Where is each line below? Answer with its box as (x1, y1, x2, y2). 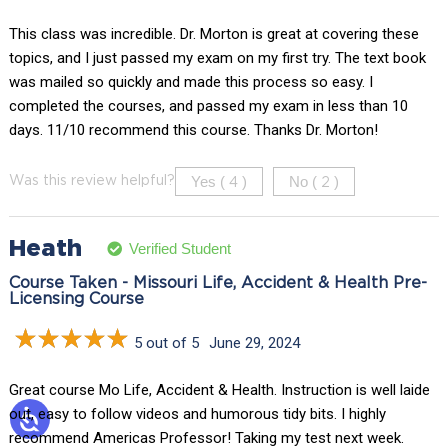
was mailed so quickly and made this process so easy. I (8, 72, 373, 91)
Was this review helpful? (8, 174, 175, 187)
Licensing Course (8, 291, 144, 307)
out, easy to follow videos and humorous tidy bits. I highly (8, 404, 386, 423)
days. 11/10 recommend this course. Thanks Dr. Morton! (8, 120, 378, 139)
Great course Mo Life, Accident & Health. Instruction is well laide (8, 380, 430, 399)
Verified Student (128, 240, 231, 258)
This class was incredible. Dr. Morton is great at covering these (8, 24, 419, 43)
